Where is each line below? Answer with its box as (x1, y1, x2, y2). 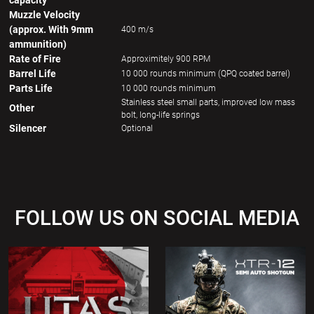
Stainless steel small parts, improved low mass (121, 97, 295, 108)
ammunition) (9, 39, 67, 50)
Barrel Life (9, 68, 56, 80)
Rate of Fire (9, 53, 61, 65)
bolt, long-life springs (121, 110, 200, 121)
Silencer (9, 123, 46, 135)
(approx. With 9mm (9, 24, 93, 36)
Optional (121, 123, 153, 134)
